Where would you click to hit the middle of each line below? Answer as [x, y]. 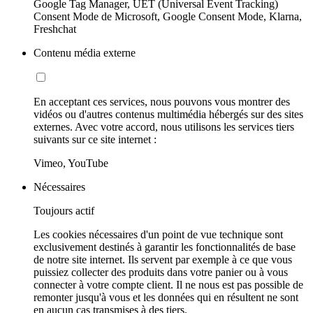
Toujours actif [64, 210]
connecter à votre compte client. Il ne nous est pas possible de [168, 284]
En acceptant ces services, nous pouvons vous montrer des [162, 101]
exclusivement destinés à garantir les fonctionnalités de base [165, 247]
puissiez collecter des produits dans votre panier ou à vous [161, 272]
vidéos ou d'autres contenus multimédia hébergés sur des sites [168, 114]
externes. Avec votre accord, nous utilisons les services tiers [164, 126]
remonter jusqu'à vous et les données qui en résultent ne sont [166, 297]
